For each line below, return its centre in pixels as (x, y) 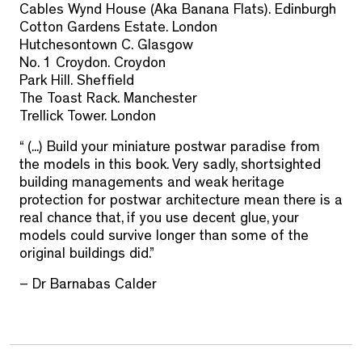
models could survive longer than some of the (164, 238)
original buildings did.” (87, 256)
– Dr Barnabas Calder (88, 286)
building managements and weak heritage (152, 185)
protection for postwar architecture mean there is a (181, 202)
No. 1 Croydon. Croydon (93, 65)
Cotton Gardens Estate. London (118, 29)
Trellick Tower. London (88, 118)
